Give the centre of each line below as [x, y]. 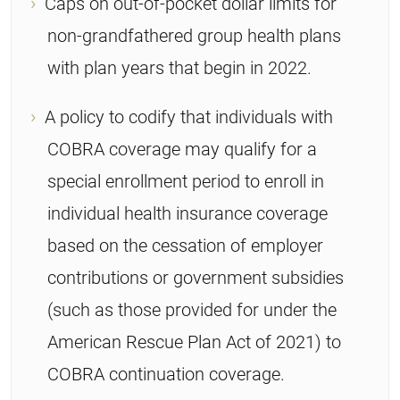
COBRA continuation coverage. [166, 374]
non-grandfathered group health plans [194, 35]
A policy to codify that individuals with [188, 117]
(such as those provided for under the [192, 309]
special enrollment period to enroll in [186, 181]
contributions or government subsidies [196, 277]
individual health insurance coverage [187, 213]
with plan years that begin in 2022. [179, 67]
